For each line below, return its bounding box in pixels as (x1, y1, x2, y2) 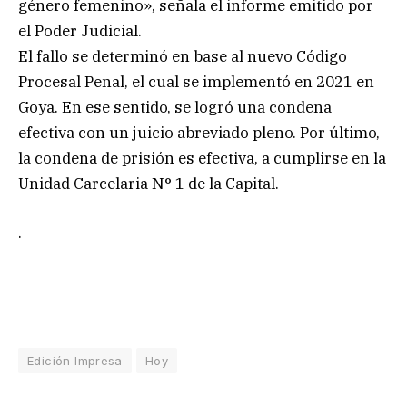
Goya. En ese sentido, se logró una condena (18, 96, 332, 117)
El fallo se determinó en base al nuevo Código (18, 45, 347, 66)
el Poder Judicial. (18, 20, 142, 41)
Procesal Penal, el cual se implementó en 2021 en (18, 71, 374, 92)
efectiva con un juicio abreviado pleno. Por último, (18, 122, 380, 143)
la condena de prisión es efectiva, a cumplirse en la (18, 147, 386, 168)
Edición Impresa (27, 353, 123, 369)
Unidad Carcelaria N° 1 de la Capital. (18, 173, 279, 194)
